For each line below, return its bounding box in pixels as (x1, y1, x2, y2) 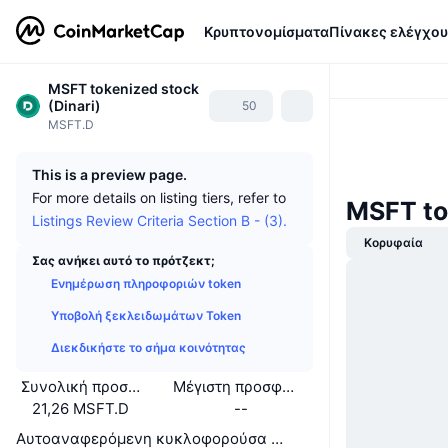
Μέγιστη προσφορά (172, 377, 310, 396)
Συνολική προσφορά (21, 377, 168, 396)
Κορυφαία (364, 235, 423, 250)
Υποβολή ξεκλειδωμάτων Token (51, 308, 241, 323)
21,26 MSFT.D (32, 399, 130, 418)
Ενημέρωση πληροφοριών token (51, 276, 241, 291)
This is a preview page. (32, 166, 187, 183)
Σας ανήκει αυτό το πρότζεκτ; (32, 253, 215, 268)
